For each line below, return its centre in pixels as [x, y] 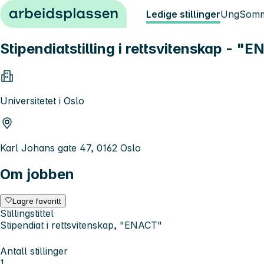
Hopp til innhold [41, 11]
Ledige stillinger [183, 14]
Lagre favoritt [37, 201]
